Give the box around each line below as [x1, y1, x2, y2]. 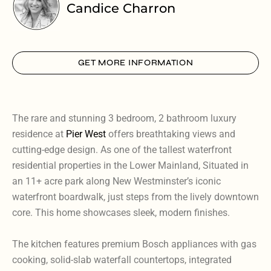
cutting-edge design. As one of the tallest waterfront [12, 144, 232, 156]
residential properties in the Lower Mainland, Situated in [12, 160, 249, 172]
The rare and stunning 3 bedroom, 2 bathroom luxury [12, 113, 237, 125]
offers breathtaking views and [106, 128, 235, 140]
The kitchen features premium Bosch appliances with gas [12, 238, 256, 250]
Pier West [66, 128, 106, 140]
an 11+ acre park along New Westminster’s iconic [12, 175, 221, 188]
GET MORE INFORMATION [77, 57, 194, 68]
